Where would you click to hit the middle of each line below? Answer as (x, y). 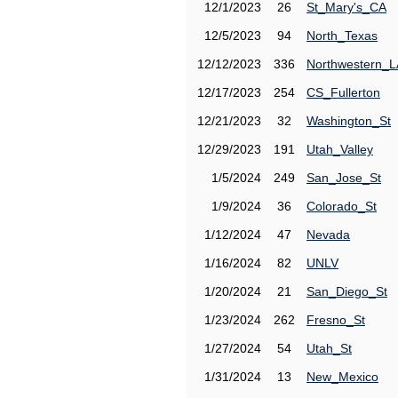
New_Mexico (342, 377)
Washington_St (349, 121)
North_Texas (342, 36)
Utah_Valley (340, 149)
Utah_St (329, 348)
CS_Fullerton (343, 92)
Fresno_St (336, 320)
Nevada (328, 235)
